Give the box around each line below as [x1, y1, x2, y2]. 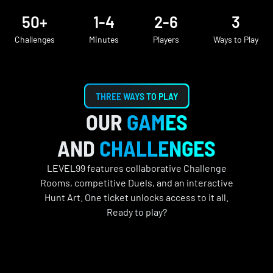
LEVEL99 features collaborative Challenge [46, 162, 227, 174]
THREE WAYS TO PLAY [95, 90, 178, 102]
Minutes [89, 34, 119, 44]
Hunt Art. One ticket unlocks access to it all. [44, 191, 229, 203]
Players [153, 34, 179, 44]
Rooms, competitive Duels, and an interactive [40, 177, 233, 188]
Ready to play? [106, 206, 167, 218]
